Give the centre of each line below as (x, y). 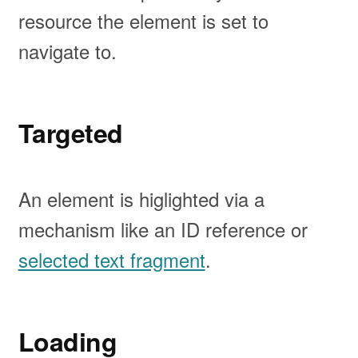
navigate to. (67, 51)
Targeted (71, 133)
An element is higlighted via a (141, 199)
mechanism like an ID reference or (163, 229)
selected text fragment (111, 260)
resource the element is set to (143, 21)
